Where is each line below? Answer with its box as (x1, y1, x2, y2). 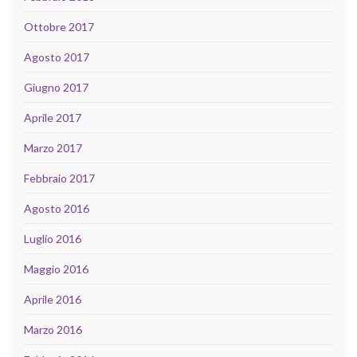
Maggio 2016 (24, 261, 88, 276)
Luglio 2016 (24, 231, 81, 245)
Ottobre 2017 (24, 19, 94, 33)
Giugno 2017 (24, 80, 88, 94)
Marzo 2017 (24, 140, 82, 155)
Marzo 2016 (24, 322, 82, 336)
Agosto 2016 (24, 201, 89, 215)
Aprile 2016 (24, 292, 81, 306)
